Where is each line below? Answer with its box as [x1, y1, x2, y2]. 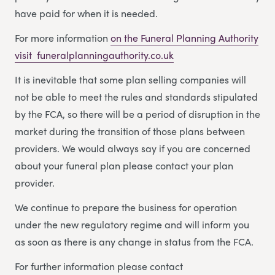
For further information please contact [15, 259, 183, 274]
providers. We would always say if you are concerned [15, 141, 250, 156]
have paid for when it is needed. [15, 6, 158, 21]
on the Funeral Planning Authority [110, 31, 258, 45]
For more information [15, 31, 110, 45]
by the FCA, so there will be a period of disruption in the [15, 107, 260, 122]
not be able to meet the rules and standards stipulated [15, 90, 258, 104]
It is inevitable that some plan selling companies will [15, 72, 246, 87]
